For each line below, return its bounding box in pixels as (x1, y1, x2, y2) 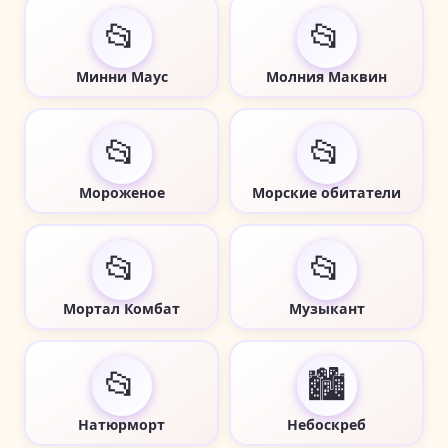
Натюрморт (78, 414, 165, 434)
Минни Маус (75, 66, 168, 86)
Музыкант (288, 298, 365, 318)
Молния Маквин (266, 66, 387, 86)
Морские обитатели (252, 182, 401, 202)
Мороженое (78, 182, 165, 202)
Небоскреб (287, 414, 366, 434)
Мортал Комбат (63, 298, 180, 318)
